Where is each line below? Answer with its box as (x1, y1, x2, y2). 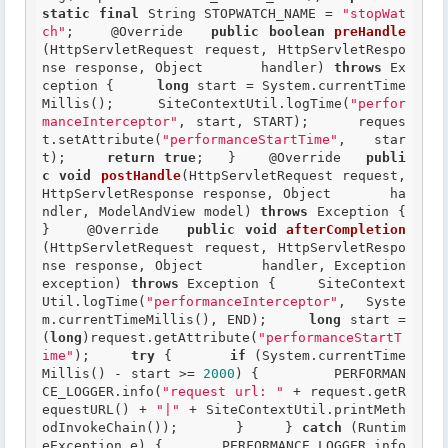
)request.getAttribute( (82, 330, 258, 345)
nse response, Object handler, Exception (42, 258, 406, 273)
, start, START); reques (178, 114, 406, 129)
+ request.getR (284, 384, 406, 399)
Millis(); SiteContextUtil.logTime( (42, 96, 350, 111)
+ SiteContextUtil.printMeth (180, 402, 406, 417)
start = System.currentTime (188, 78, 407, 93)
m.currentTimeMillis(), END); (42, 312, 309, 327)
